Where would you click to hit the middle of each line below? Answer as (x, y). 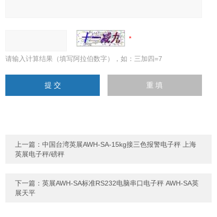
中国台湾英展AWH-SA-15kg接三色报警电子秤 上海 (119, 144)
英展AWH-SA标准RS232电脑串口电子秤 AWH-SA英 (121, 183)
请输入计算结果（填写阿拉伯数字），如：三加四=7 (84, 59)
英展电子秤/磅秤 (40, 154)
